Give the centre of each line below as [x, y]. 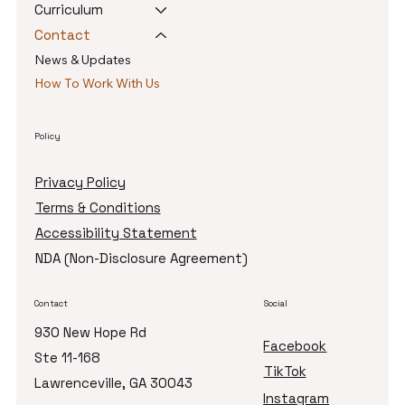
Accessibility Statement [116, 232]
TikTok [285, 372]
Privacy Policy [80, 182]
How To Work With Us [98, 84]
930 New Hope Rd [91, 333]
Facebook [295, 346]
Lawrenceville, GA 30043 [114, 383]
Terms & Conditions [98, 207]
